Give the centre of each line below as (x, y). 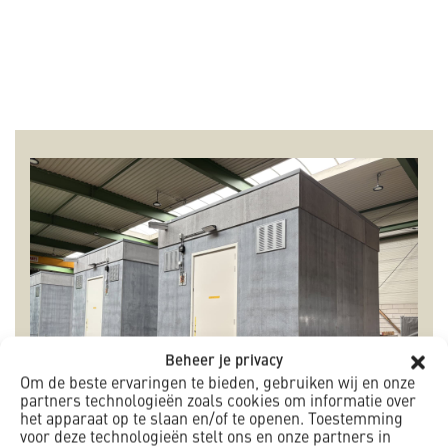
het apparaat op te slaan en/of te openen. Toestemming (211, 420)
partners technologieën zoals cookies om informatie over (218, 402)
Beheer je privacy (224, 362)
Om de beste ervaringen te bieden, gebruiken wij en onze (217, 384)
